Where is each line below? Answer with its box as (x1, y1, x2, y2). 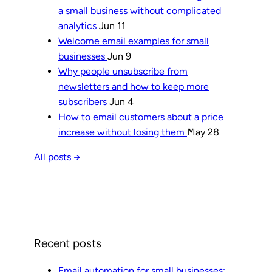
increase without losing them (58, 126, 187, 138)
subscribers (58, 96, 109, 108)
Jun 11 (99, 20, 126, 32)
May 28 (187, 126, 219, 138)
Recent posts (34, 236, 101, 250)
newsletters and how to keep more (58, 81, 209, 93)
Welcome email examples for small (58, 35, 209, 47)
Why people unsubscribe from (58, 66, 188, 78)
